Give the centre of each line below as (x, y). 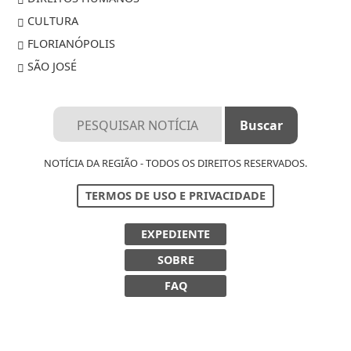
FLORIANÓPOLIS (70, 44)
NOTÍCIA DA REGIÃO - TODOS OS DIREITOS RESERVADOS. (175, 163)
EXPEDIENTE (175, 234)
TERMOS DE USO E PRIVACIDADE (175, 196)
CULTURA (52, 21)
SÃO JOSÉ (51, 67)
